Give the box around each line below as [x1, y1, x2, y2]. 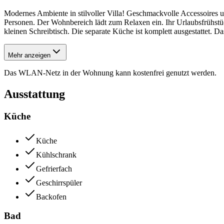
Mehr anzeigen [8, 51, 50, 59]
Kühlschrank [36, 150, 76, 159]
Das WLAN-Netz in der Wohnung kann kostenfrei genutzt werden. [4, 68, 216, 77]
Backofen [36, 192, 66, 201]
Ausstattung [4, 87, 65, 101]
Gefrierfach [36, 164, 72, 173]
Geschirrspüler [36, 178, 82, 187]
